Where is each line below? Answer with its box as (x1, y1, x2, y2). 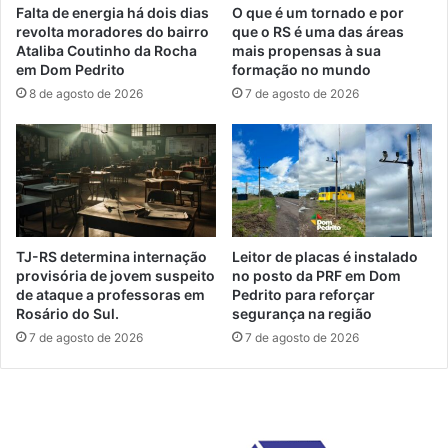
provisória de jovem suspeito (16, 267, 215, 285)
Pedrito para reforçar (232, 286, 375, 304)
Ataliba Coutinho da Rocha (16, 42, 197, 60)
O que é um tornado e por (232, 4, 404, 22)
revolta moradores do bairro (16, 23, 209, 41)
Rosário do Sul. (16, 305, 119, 323)
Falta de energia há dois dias (16, 4, 209, 22)
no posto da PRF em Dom (232, 267, 401, 285)
